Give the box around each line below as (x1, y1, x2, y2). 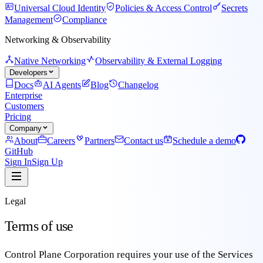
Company (9, 124, 42, 133)
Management (5, 15, 53, 25)
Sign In (5, 157, 32, 167)
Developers (9, 68, 48, 77)
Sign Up (32, 157, 63, 167)
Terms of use (5, 218, 73, 234)
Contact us (124, 136, 163, 146)
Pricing (5, 112, 31, 122)
